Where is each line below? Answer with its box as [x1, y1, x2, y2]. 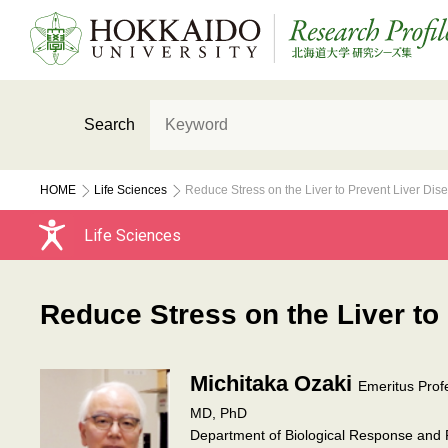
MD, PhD [190, 405, 247, 421]
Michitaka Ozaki [190, 371, 358, 396]
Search [84, 116, 135, 133]
